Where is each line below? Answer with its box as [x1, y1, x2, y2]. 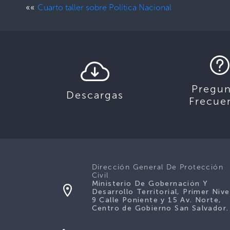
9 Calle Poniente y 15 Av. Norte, [91, 195, 222, 204]
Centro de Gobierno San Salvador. [91, 203, 229, 213]
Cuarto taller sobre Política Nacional [37, 2, 171, 12]
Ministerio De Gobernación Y [91, 179, 208, 188]
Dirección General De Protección [91, 162, 223, 171]
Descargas [66, 88, 124, 101]
